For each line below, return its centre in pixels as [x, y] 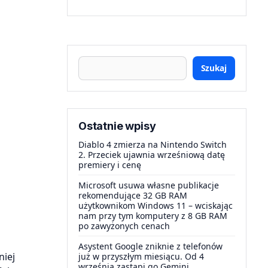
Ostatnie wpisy [117, 126]
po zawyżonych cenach [124, 226]
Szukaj [214, 68]
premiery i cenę [110, 165]
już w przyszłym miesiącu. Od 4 [141, 256]
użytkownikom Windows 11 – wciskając [156, 205]
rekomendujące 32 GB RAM [133, 195]
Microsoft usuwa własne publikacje [149, 185]
